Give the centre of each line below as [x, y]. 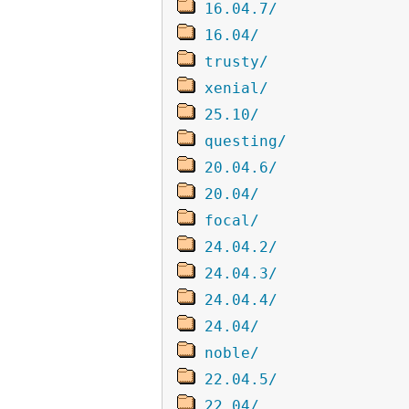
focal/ [232, 220]
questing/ [246, 141]
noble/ [232, 352]
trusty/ [236, 61]
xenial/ [236, 88]
